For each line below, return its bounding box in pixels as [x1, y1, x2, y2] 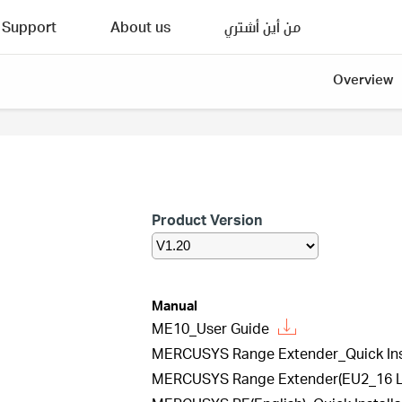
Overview [333, 70, 393, 88]
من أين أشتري [224, 17, 301, 36]
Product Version [152, 210, 262, 229]
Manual [152, 296, 197, 314]
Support [2, 17, 57, 36]
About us [110, 17, 170, 36]
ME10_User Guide [152, 319, 269, 337]
